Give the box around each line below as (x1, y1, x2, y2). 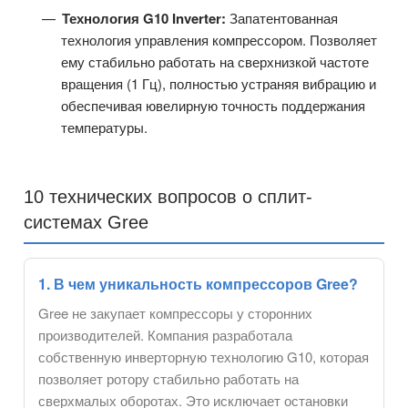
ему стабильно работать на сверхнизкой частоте (61, 52, 369, 72)
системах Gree (24, 212, 148, 233)
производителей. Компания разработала (38, 325, 292, 345)
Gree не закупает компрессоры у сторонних (38, 303, 312, 323)
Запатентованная (226, 8, 338, 28)
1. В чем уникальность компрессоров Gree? (38, 273, 358, 295)
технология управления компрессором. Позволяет (61, 30, 377, 50)
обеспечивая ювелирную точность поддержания (61, 96, 365, 116)
